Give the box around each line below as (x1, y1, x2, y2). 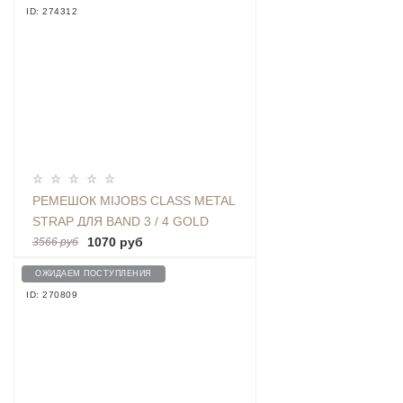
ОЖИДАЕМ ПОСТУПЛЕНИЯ (35, 269, 152, 279)
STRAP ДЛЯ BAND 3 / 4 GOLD (32, 214, 209, 229)
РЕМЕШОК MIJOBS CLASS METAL (32, 193, 236, 209)
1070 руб (87, 235, 143, 250)
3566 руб (32, 236, 78, 249)
